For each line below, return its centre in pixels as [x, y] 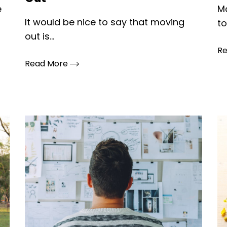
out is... [39, 36]
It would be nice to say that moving [104, 22]
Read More [47, 64]
